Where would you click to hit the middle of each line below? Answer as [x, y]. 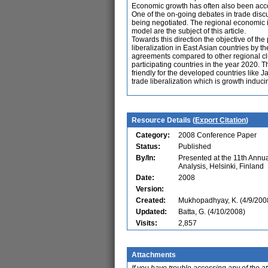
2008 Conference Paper [217, 135]
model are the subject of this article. [189, 31]
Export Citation [220, 120]
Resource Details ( [163, 120]
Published [195, 147]
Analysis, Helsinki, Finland [221, 166]
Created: [151, 200]
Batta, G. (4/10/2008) [212, 212]
